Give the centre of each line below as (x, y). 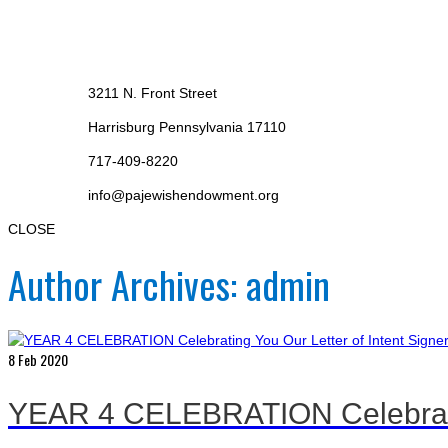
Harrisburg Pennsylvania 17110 (187, 126)
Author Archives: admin (169, 284)
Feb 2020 (41, 359)
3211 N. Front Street (152, 92)
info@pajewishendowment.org (183, 194)
